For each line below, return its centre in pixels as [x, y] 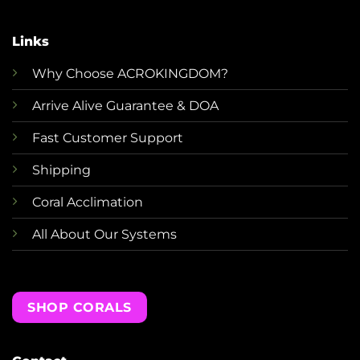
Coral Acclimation [87, 202]
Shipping [61, 170]
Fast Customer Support [107, 138]
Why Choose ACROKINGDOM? [130, 74]
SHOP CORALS [80, 308]
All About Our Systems [104, 235]
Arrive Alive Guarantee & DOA [125, 106]
